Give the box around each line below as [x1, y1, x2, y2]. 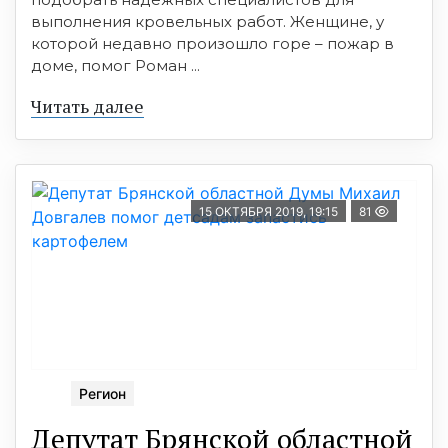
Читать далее [31, 94, 144, 119]
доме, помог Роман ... [31, 56, 200, 76]
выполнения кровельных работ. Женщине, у [31, 12, 384, 32]
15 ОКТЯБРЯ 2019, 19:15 [199, 204, 338, 220]
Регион [79, 385, 126, 403]
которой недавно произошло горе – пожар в [31, 34, 394, 54]
